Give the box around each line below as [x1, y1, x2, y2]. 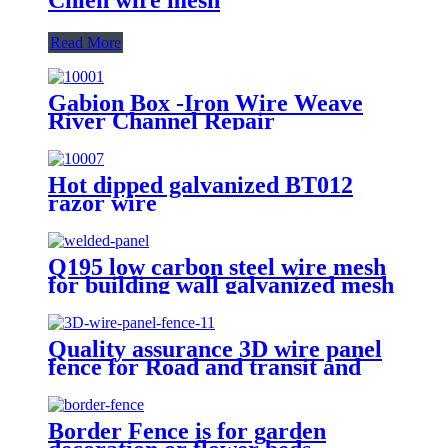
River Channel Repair [48, 107, 275, 134]
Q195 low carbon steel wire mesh [48, 253, 386, 280]
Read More [50, 33, 121, 51]
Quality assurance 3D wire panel [48, 335, 382, 362]
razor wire [48, 189, 157, 216]
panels [48, 289, 113, 316]
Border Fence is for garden [48, 417, 326, 444]
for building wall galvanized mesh [48, 271, 394, 298]
